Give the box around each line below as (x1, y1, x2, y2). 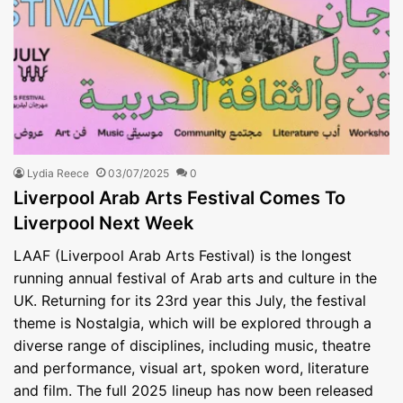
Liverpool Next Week (13, 212, 193, 235)
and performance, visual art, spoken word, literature (13, 359, 369, 378)
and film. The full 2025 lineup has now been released (13, 381, 373, 400)
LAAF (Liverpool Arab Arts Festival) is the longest (13, 246, 352, 265)
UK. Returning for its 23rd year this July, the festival (13, 291, 366, 310)
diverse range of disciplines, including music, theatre (13, 336, 371, 355)
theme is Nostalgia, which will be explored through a (13, 314, 372, 333)
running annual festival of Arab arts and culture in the (13, 269, 377, 288)
